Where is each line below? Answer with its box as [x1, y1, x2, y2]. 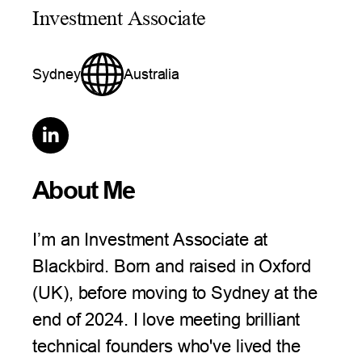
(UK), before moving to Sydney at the [32, 282, 318, 303]
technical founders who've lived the [32, 335, 301, 356]
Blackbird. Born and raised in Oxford [32, 255, 311, 276]
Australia [124, 65, 180, 83]
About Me [32, 175, 135, 205]
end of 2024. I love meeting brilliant [32, 309, 301, 330]
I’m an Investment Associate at [32, 229, 268, 250]
